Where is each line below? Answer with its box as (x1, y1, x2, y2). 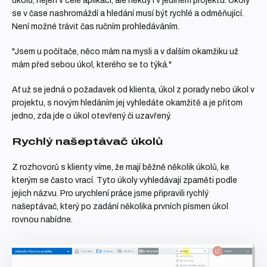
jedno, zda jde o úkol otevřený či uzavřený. (12, 111, 171, 120)
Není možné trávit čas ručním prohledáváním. (12, 22, 179, 31)
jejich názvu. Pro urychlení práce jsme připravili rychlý (12, 189, 209, 198)
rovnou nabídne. (12, 215, 73, 224)
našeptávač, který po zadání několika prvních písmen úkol (12, 202, 228, 211)
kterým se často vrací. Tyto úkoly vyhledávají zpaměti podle (12, 176, 237, 185)
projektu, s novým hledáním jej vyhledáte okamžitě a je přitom (12, 98, 243, 107)
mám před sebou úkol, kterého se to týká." (12, 60, 172, 69)
